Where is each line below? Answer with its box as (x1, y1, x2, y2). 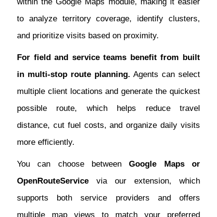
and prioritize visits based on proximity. (17, 31, 159, 41)
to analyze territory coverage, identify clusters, (17, 14, 200, 24)
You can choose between (17, 159, 129, 169)
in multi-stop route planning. (17, 70, 130, 79)
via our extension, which (89, 176, 200, 186)
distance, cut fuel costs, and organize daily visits (17, 121, 200, 130)
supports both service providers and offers (17, 193, 200, 203)
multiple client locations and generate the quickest (17, 87, 200, 96)
